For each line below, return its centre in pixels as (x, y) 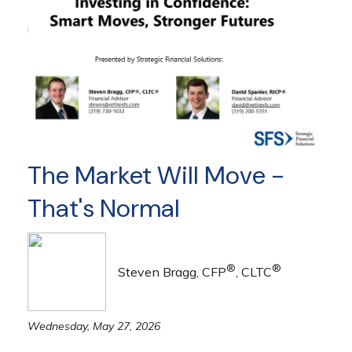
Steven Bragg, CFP (172, 272)
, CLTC (254, 272)
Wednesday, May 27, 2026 (94, 326)
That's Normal (104, 209)
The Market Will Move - (156, 176)
